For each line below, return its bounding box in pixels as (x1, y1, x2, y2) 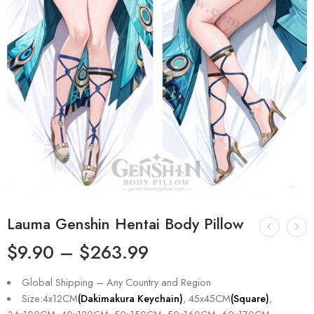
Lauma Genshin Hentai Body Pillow (7, 212, 243, 235)
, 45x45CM (182, 290, 231, 306)
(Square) (230, 290, 269, 306)
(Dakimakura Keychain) (77, 290, 183, 306)
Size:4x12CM (21, 290, 78, 306)
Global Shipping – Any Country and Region (21, 274, 211, 289)
